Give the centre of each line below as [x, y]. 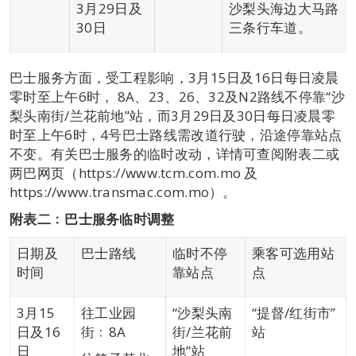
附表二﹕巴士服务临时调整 [92, 219]
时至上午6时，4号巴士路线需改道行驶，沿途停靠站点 [176, 134]
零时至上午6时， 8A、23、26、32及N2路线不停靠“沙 [177, 96]
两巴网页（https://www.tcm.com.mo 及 [134, 172]
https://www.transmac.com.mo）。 [123, 192]
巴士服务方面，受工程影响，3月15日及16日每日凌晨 [174, 77]
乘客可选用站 [293, 253]
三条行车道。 [270, 27]
